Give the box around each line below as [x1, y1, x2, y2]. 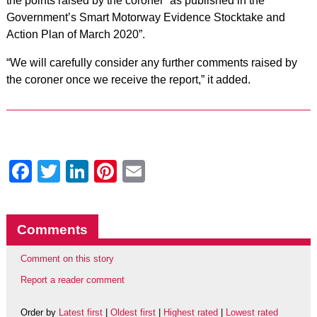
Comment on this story [20, 253, 114, 264]
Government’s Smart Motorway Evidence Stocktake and [6, 11, 285, 23]
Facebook [31, 158, 132, 184]
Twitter [59, 158, 127, 184]
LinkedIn [88, 158, 175, 184]
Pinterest [116, 158, 207, 184]
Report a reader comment [20, 275, 125, 286]
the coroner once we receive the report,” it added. [6, 74, 250, 86]
